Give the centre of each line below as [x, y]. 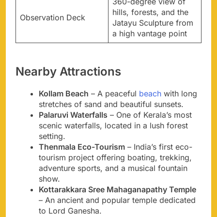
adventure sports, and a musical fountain [113, 168]
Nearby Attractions [68, 72]
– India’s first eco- [159, 147]
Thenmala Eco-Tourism [82, 147]
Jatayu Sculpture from [153, 23]
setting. [52, 136]
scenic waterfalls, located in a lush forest [113, 126]
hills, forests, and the [150, 12]
